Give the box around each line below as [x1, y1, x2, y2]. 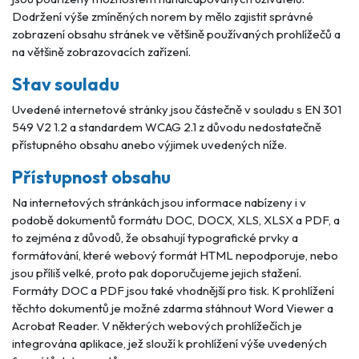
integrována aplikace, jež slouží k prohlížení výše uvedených [12, 336, 327, 351]
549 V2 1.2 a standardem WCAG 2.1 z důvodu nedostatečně [12, 119, 321, 135]
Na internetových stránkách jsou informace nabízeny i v [12, 195, 306, 210]
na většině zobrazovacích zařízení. [12, 44, 191, 59]
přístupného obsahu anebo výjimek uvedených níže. [12, 137, 287, 152]
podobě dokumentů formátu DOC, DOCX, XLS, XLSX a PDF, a [12, 212, 340, 228]
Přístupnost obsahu [12, 166, 171, 188]
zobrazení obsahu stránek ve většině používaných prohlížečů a [12, 26, 341, 42]
